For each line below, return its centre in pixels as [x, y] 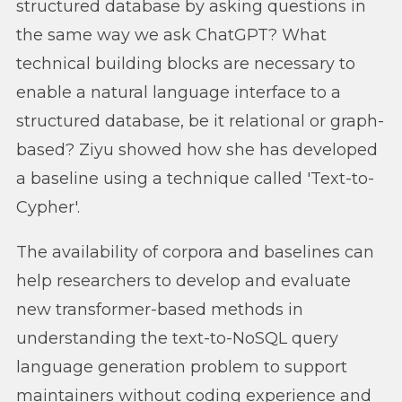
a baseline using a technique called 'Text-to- [195, 178]
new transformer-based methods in [160, 309]
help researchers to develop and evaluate [184, 280]
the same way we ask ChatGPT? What [171, 35]
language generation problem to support [182, 367]
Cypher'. [48, 207]
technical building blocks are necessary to [186, 63]
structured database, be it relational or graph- [200, 121]
